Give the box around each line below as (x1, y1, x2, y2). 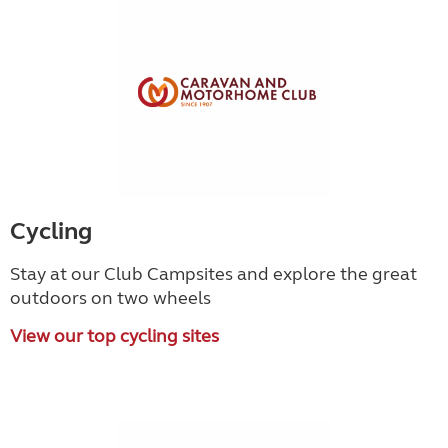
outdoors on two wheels (10, 287, 211, 309)
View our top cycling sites (10, 325, 219, 347)
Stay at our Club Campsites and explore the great (10, 263, 417, 285)
